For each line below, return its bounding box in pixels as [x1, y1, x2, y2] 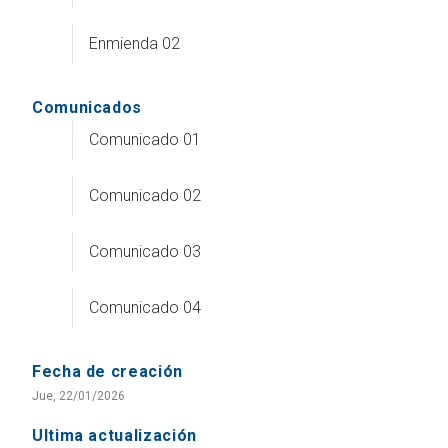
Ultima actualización [32, 425, 197, 445]
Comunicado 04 [89, 297, 201, 317]
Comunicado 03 [89, 241, 201, 261]
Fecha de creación [32, 361, 183, 381]
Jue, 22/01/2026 [32, 388, 125, 403]
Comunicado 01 [89, 129, 201, 149]
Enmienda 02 [89, 33, 180, 53]
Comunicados [32, 97, 143, 117]
